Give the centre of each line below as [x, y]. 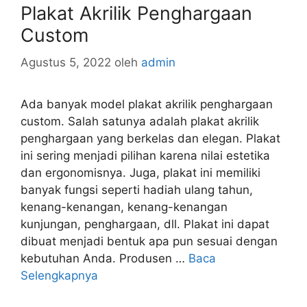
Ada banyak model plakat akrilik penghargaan [147, 104]
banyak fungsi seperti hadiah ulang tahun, [137, 190]
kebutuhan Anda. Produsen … [105, 258]
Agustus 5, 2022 [66, 62]
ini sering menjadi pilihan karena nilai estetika [145, 156]
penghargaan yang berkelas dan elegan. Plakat [150, 138]
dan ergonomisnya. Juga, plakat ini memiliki [140, 173]
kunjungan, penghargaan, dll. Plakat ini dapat [145, 224]
